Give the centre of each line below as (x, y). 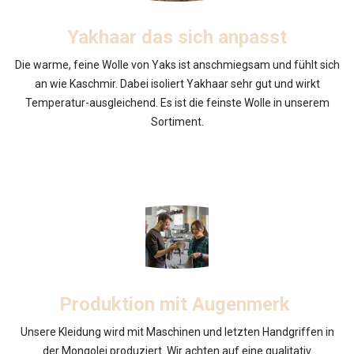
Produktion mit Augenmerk (177, 304)
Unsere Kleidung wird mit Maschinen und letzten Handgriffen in (177, 331)
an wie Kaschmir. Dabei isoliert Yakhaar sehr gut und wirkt (177, 83)
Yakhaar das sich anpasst (177, 37)
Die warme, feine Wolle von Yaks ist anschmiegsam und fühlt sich (177, 64)
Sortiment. (177, 121)
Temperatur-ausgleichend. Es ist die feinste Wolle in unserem (177, 102)
